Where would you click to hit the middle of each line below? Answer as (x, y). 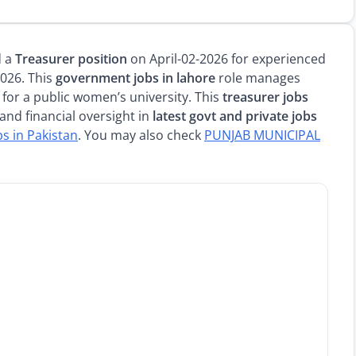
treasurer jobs (265, 97)
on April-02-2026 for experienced (226, 59)
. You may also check (141, 135)
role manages (258, 78)
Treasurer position (71, 59)
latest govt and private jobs (235, 116)
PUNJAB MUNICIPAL (262, 135)
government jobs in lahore (135, 78)
